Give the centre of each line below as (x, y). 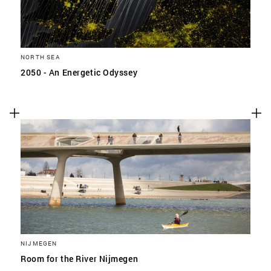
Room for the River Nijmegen (80, 259)
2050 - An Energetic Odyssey (79, 72)
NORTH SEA (40, 57)
